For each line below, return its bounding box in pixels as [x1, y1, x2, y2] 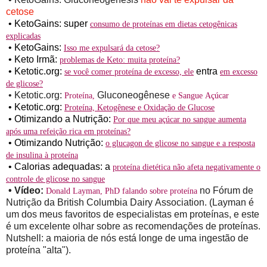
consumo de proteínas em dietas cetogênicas [90, 19, 237, 29]
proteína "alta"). [6, 244, 71, 255]
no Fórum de [197, 185, 253, 195]
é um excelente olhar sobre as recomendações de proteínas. [6, 221, 260, 231]
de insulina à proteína [6, 150, 78, 160]
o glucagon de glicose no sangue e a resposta [105, 138, 255, 148]
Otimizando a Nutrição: [14, 113, 113, 124]
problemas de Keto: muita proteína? [60, 55, 180, 64]
